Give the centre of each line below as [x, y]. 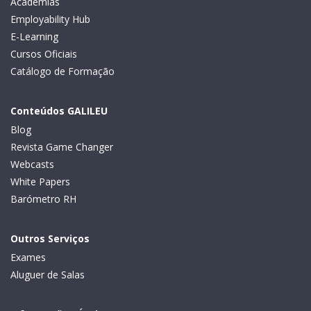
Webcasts [32, 165]
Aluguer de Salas [48, 275]
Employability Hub [50, 19]
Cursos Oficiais [44, 54]
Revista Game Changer [62, 147]
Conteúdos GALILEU [59, 111]
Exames [28, 258]
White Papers [40, 182]
